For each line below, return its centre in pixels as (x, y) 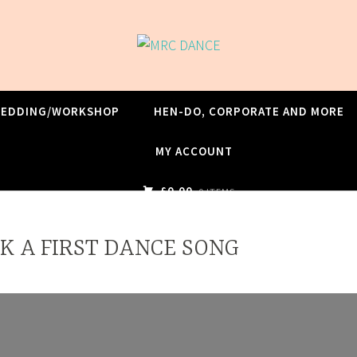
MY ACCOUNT (194, 151)
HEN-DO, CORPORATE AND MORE (249, 111)
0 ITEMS (216, 192)
